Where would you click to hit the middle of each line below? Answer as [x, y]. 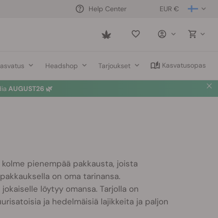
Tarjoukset [114, 65]
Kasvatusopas [184, 65]
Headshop [62, 65]
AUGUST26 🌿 [29, 89]
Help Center [108, 9]
